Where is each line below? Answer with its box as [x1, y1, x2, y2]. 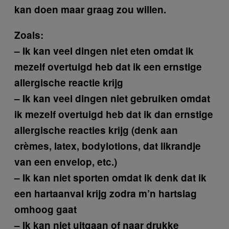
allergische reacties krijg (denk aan [14, 123, 178, 138]
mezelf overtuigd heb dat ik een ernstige [14, 60, 202, 74]
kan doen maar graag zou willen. [14, 3, 166, 17]
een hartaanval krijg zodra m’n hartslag [14, 187, 197, 201]
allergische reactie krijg [14, 76, 123, 90]
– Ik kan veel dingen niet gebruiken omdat [14, 91, 210, 106]
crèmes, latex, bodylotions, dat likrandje [14, 139, 201, 153]
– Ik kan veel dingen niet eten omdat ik [14, 44, 194, 58]
